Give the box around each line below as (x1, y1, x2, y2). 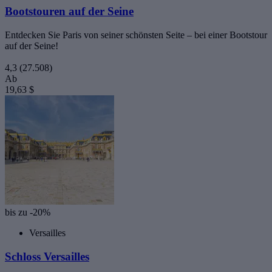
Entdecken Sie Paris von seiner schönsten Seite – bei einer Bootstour (5, 29, 267, 40)
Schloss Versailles (5, 250, 89, 263)
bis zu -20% (5, 206, 50, 217)
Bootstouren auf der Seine (5, 5, 134, 18)
